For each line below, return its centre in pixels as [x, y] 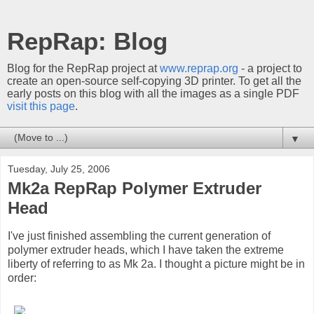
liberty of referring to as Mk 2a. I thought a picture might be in [156, 264]
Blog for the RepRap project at [83, 68]
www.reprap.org [199, 68]
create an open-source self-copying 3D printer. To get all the [154, 81]
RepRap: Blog [87, 41]
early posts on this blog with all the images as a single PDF [153, 94]
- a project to [270, 68]
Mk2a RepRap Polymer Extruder [135, 188]
